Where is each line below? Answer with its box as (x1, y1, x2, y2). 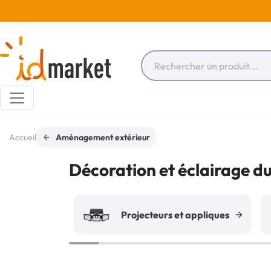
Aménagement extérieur (56, 132, 150, 143)
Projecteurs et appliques (121, 209, 229, 221)
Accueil (9, 132, 36, 143)
